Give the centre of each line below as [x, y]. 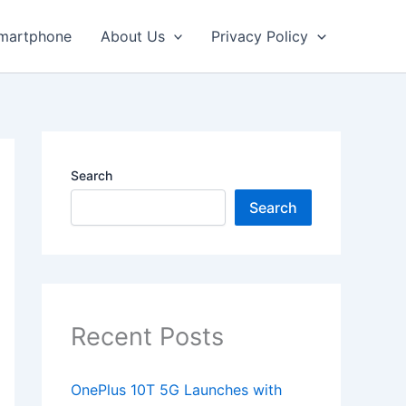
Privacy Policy [260, 36]
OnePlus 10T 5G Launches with [176, 390]
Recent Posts [147, 337]
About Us [132, 36]
